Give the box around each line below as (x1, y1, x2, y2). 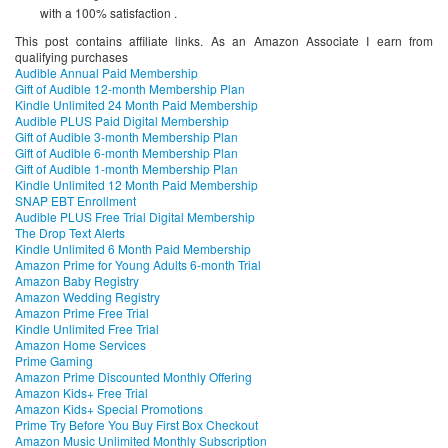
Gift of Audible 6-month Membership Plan (15, 143, 238, 161)
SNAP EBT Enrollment (15, 191, 136, 209)
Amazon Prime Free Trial (15, 303, 149, 321)
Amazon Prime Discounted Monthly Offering (15, 367, 252, 385)
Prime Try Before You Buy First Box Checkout (15, 415, 258, 433)
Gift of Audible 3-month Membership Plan (15, 127, 238, 145)
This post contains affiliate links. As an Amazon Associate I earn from (15, 31, 433, 49)
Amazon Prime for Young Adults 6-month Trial (15, 255, 261, 273)
